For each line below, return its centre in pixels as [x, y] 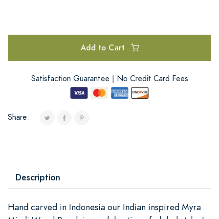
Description [38, 177]
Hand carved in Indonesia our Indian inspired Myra [104, 207]
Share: [19, 117]
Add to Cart [104, 47]
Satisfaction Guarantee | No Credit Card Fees [109, 78]
